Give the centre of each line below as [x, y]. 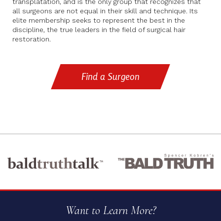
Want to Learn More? [110, 210]
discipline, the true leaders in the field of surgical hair [99, 30]
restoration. [32, 39]
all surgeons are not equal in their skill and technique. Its [105, 11]
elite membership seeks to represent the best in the [99, 20]
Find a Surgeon [110, 76]
